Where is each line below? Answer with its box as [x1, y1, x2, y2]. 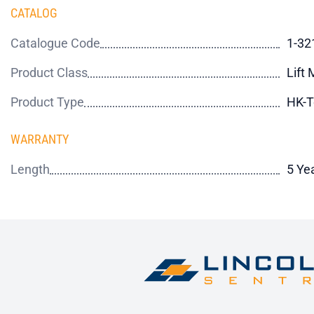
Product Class [11, 65, 88, 80]
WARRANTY [11, 132, 69, 146]
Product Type [11, 95, 84, 109]
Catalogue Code [11, 36, 100, 50]
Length [11, 162, 50, 177]
